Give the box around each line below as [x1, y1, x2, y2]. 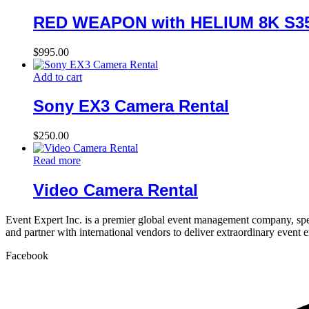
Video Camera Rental [33, 181, 198, 200]
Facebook [6, 250, 48, 262]
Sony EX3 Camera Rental [33, 97, 229, 116]
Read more [33, 154, 81, 167]
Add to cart [33, 70, 82, 83]
